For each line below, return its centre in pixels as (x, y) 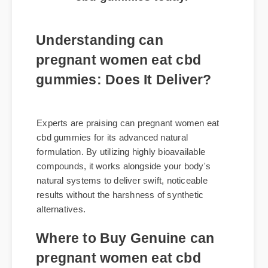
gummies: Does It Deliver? (129, 105)
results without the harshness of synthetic (125, 225)
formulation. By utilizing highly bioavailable (126, 180)
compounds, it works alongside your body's (129, 195)
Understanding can (104, 64)
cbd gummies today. (136, 15)
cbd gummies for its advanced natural (117, 165)
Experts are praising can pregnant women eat (133, 150)
